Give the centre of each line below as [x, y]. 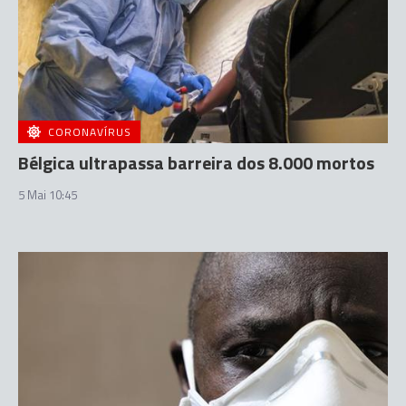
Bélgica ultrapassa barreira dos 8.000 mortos [196, 163]
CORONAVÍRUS [90, 132]
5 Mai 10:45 [48, 195]
